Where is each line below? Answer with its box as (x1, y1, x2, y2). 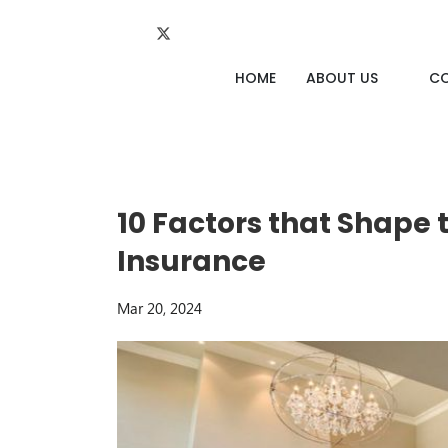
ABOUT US (305, 67, 382, 88)
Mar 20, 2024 (117, 298, 202, 319)
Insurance (117, 242, 266, 282)
